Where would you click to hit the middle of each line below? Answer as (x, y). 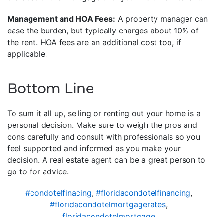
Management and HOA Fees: (61, 19)
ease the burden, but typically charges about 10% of (103, 30)
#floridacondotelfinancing (143, 193)
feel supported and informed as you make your (94, 148)
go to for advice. (38, 171)
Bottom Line (51, 88)
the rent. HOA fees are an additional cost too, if (94, 42)
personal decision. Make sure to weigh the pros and (102, 125)
